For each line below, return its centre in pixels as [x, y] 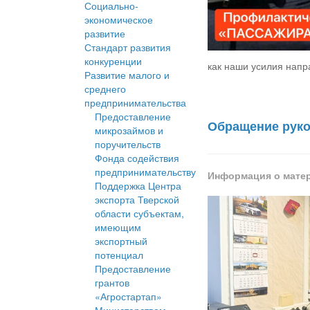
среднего [105, 89]
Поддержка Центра [138, 186]
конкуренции [113, 61]
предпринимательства [135, 103]
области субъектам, [139, 213]
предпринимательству [145, 172]
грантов [112, 283]
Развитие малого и [127, 75]
